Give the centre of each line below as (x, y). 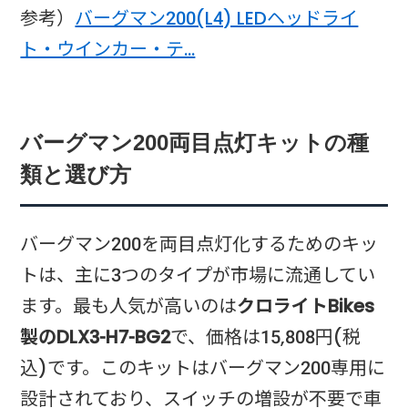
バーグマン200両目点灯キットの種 (195, 143)
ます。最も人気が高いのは (129, 306)
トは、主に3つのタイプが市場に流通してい (198, 275)
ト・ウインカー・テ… (108, 49)
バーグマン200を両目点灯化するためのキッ (199, 244)
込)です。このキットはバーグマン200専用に (203, 367)
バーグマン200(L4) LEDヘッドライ (217, 18)
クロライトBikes (306, 306)
